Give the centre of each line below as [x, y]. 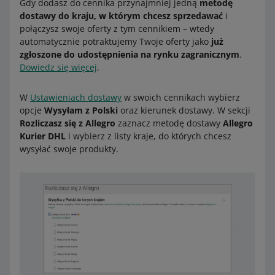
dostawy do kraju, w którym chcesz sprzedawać [121, 16]
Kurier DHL [43, 136]
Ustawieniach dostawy [76, 97]
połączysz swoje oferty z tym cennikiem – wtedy [117, 29]
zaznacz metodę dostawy [169, 123]
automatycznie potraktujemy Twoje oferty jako [115, 41]
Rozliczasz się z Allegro [68, 123]
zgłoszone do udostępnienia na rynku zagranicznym [130, 54]
